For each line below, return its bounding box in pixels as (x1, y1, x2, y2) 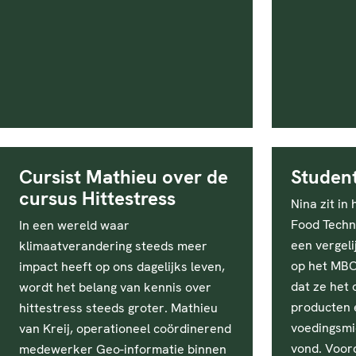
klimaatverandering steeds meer (19, 238, 207, 254)
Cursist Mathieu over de (19, 164, 228, 189)
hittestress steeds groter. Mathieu (19, 300, 218, 316)
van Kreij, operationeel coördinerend (19, 320, 231, 337)
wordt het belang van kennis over (19, 279, 211, 296)
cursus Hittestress (19, 186, 176, 211)
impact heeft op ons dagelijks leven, (19, 258, 225, 275)
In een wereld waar (19, 217, 130, 234)
